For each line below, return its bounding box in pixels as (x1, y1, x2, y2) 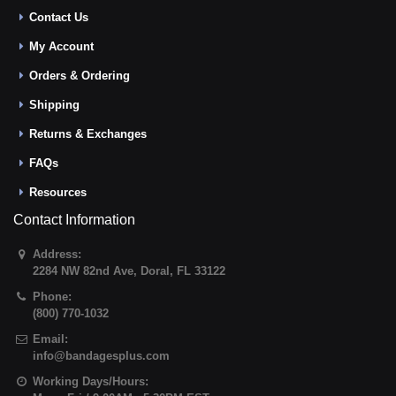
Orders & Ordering (29, 69, 131, 82)
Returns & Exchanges (29, 127, 148, 141)
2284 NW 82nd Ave (33, 264, 134, 278)
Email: (33, 332, 69, 346)
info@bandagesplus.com (33, 349, 171, 362)
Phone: (33, 290, 72, 303)
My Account (29, 40, 95, 53)
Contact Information (13, 212, 135, 227)
